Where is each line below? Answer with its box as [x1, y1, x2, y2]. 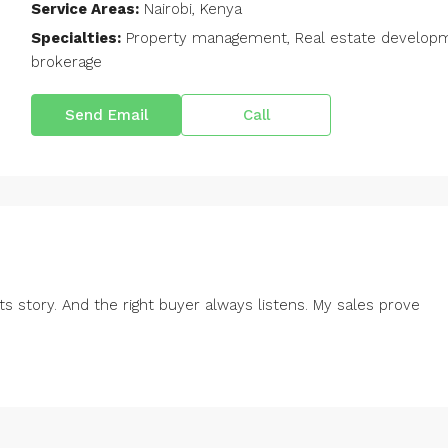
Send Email [64, 106, 148, 124]
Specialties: [31, 29, 121, 47]
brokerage [31, 53, 102, 71]
